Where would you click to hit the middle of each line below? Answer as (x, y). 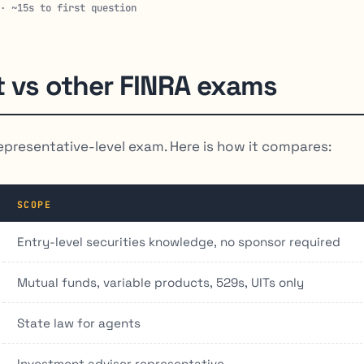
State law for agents (79, 323)
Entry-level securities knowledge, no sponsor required (179, 241)
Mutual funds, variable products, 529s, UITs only (160, 282)
